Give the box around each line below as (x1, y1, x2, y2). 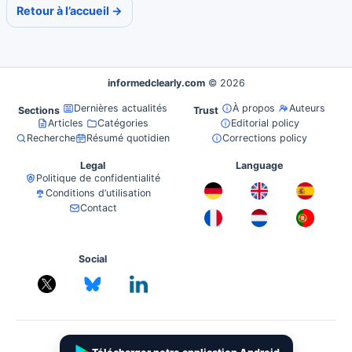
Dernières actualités (74, 102, 167, 115)
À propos (233, 102, 275, 115)
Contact (79, 202, 117, 214)
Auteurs (289, 102, 325, 115)
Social (79, 252, 107, 265)
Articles (48, 117, 83, 130)
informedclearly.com (107, 77, 205, 90)
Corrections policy (222, 132, 307, 145)
